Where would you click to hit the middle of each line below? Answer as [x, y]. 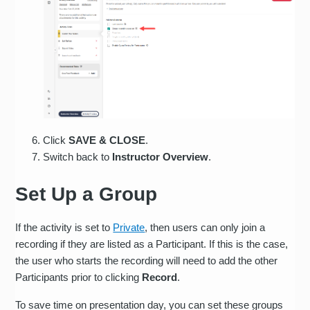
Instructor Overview [161, 156]
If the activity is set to [64, 227]
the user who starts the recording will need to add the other [147, 260]
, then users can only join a [205, 227]
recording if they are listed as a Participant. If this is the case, [152, 244]
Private [129, 227]
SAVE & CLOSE [107, 140]
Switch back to [78, 156]
